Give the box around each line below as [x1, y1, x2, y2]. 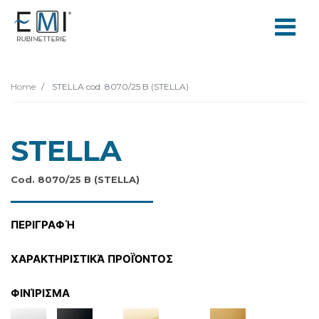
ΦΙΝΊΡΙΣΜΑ [11, 286, 70, 300]
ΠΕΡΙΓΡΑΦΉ [11, 218, 75, 231]
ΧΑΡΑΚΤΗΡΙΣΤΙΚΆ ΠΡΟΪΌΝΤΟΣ [11, 252, 173, 266]
